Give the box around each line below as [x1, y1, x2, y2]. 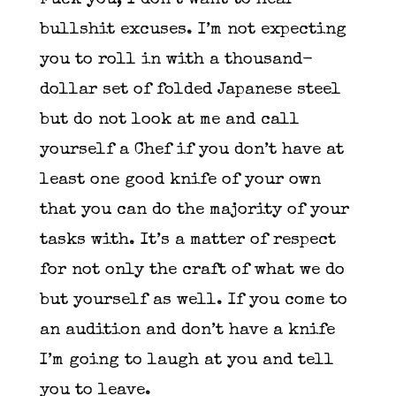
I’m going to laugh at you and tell [39, 353, 334, 370]
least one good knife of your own [39, 172, 321, 190]
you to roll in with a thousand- [39, 52, 313, 70]
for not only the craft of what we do [39, 263, 345, 280]
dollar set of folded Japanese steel [39, 82, 341, 100]
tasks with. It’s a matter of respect [39, 232, 336, 250]
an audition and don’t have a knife [39, 323, 335, 340]
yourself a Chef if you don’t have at [39, 142, 344, 160]
